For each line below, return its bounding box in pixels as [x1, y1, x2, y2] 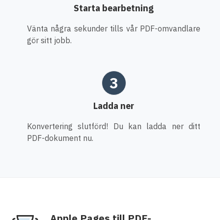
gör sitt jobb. [27, 35, 72, 45]
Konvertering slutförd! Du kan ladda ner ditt [27, 121, 200, 131]
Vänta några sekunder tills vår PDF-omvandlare [27, 23, 200, 33]
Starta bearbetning [74, 2, 154, 14]
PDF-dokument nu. [27, 133, 93, 143]
